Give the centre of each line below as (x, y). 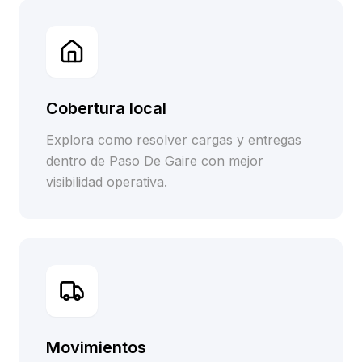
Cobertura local (106, 108)
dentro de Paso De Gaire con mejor (155, 161)
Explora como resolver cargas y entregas (174, 140)
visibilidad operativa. (107, 182)
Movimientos (96, 347)
